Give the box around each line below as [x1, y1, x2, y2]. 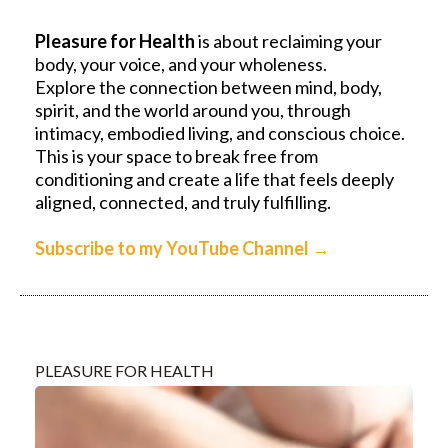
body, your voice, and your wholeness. [35, 52, 327, 75]
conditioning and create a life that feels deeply [35, 167, 394, 190]
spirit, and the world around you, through [35, 98, 351, 121]
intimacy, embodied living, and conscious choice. [35, 121, 405, 144]
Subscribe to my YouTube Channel [35, 236, 312, 259]
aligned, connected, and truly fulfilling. [35, 190, 331, 213]
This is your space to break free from [35, 144, 318, 167]
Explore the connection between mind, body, [35, 75, 382, 98]
